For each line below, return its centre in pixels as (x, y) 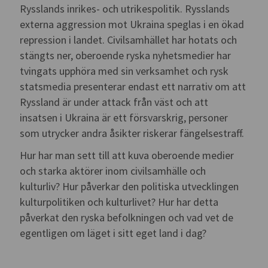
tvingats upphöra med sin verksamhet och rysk (124, 71)
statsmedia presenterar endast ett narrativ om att (133, 87)
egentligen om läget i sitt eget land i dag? (113, 233)
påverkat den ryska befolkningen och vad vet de (127, 217)
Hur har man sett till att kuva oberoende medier (127, 155)
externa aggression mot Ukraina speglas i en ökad (132, 25)
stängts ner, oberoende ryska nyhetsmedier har (126, 56)
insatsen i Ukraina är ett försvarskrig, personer (124, 118)
